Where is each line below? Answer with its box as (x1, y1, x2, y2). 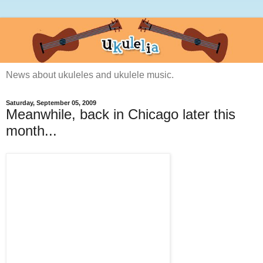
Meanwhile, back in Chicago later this (6, 106, 235, 123)
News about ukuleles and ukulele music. (6, 70, 174, 80)
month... (6, 123, 57, 139)
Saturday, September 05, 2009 (6, 99, 96, 107)
